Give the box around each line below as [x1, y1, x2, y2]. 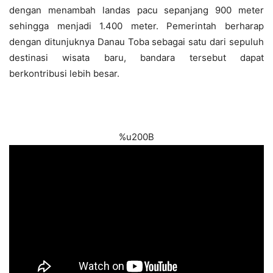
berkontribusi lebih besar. [9, 68, 119, 79]
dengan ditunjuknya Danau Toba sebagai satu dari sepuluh [9, 36, 264, 48]
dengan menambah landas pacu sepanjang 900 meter [9, 4, 264, 16]
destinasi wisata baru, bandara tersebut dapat [9, 52, 264, 63]
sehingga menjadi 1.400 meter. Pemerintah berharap [9, 20, 264, 32]
